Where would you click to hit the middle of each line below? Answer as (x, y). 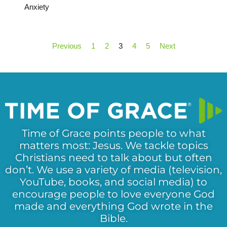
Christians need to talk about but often (113, 157)
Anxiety (36, 7)
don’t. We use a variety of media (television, (113, 169)
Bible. (113, 218)
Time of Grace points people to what (113, 133)
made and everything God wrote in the (113, 206)
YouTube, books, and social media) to (113, 182)
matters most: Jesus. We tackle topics (113, 145)
